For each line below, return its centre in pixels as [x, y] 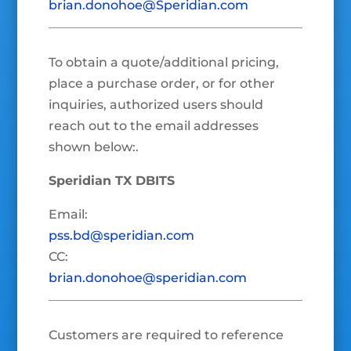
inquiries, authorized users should [156, 105]
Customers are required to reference [166, 335]
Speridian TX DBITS [112, 181]
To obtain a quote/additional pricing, [164, 63]
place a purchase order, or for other [162, 84]
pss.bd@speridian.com [122, 236]
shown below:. [94, 147]
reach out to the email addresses [154, 126]
